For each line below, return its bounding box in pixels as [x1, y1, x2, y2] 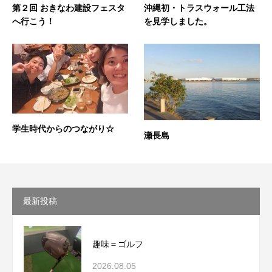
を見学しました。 [143, 16, 212, 26]
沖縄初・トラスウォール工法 [143, 2, 254, 13]
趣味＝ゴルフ [92, 239, 144, 249]
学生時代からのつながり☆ [12, 124, 114, 134]
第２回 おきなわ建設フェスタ [12, 2, 125, 13]
